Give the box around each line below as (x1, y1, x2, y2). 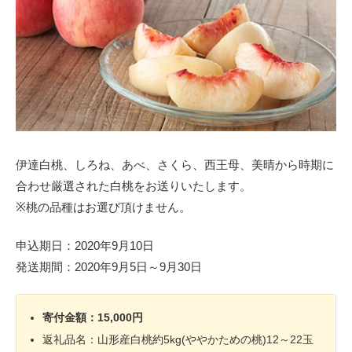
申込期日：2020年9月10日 (16, 238, 154, 252)
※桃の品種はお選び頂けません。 (16, 200, 191, 214)
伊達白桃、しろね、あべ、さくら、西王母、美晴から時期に (16, 158, 334, 172)
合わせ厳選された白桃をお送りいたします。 (16, 179, 251, 193)
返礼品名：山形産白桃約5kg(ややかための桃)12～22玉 (42, 333, 314, 346)
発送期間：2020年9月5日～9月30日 (16, 259, 202, 273)
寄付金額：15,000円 (42, 311, 144, 324)
